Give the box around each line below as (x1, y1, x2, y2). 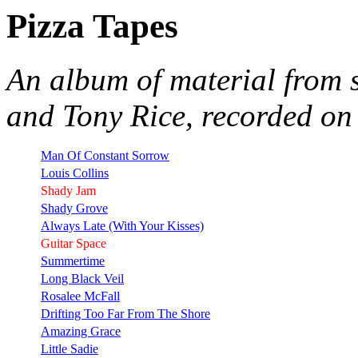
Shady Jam (41, 183, 96, 197)
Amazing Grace (41, 324, 121, 338)
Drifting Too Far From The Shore (41, 306, 210, 320)
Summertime (41, 253, 105, 268)
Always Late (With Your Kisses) (41, 218, 204, 233)
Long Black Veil (41, 271, 124, 285)
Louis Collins (41, 165, 109, 180)
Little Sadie (41, 341, 98, 356)
